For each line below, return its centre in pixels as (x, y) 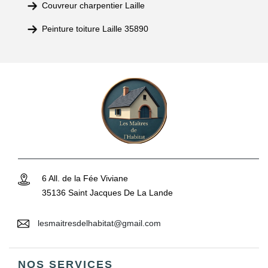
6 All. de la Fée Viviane (85, 178)
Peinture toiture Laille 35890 (95, 29)
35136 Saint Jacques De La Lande (107, 193)
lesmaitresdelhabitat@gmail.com (99, 223)
